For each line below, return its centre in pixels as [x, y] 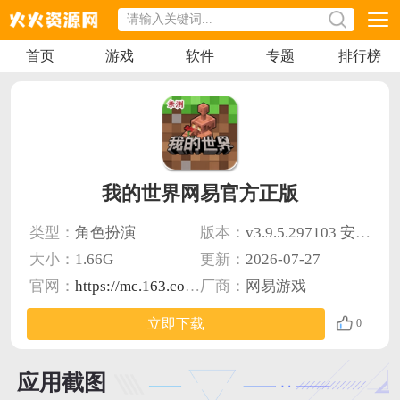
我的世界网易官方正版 [200, 193]
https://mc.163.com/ [129, 287]
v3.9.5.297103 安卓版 [300, 232]
